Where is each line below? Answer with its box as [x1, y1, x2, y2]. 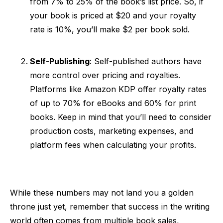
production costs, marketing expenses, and [30, 126, 193, 136]
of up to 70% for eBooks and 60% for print [30, 98, 196, 108]
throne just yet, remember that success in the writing [10, 202, 210, 212]
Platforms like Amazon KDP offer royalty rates [30, 84, 207, 94]
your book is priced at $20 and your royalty [30, 10, 196, 20]
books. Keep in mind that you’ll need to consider [30, 112, 212, 122]
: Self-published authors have [90, 56, 202, 66]
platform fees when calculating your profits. [30, 140, 196, 150]
